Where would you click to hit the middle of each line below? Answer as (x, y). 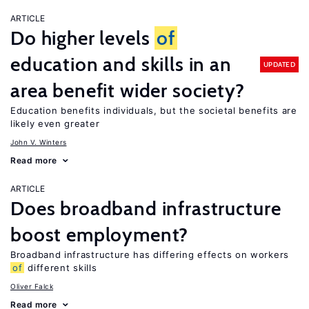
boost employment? (100, 235)
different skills (61, 268)
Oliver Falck (32, 286)
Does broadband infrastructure (146, 208)
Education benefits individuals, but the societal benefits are (154, 110)
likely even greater (55, 123)
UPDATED (279, 64)
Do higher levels (83, 38)
